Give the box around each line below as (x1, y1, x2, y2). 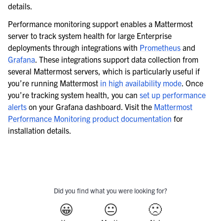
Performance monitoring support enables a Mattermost (8, 19, 193, 29)
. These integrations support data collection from (35, 54, 198, 65)
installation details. (8, 125, 72, 136)
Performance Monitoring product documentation (8, 113, 172, 124)
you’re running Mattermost (8, 78, 100, 88)
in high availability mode (100, 78, 182, 88)
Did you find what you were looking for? (54, 186, 167, 195)
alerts (8, 102, 27, 112)
